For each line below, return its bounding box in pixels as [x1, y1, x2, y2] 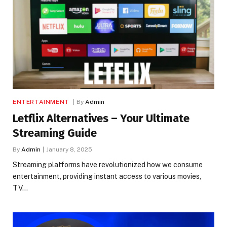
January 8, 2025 [46, 146, 92, 154]
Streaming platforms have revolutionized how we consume [13, 161, 203, 169]
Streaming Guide [13, 126, 97, 140]
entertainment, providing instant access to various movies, [13, 172, 201, 181]
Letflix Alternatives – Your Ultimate [13, 111, 190, 126]
